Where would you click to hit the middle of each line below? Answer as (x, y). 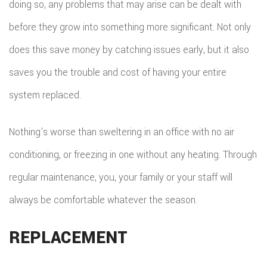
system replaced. (45, 95)
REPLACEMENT (68, 238)
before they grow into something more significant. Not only (130, 27)
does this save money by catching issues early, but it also (129, 50)
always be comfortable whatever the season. (103, 200)
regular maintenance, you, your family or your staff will (121, 177)
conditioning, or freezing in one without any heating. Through (133, 155)
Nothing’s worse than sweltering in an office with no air (122, 132)
